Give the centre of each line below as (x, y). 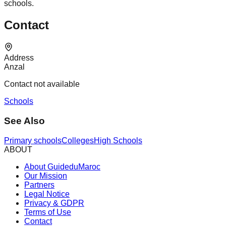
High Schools (118, 140)
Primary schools (33, 140)
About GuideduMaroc (62, 166)
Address (19, 58)
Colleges (78, 140)
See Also (24, 121)
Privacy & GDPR (54, 203)
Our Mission (46, 176)
